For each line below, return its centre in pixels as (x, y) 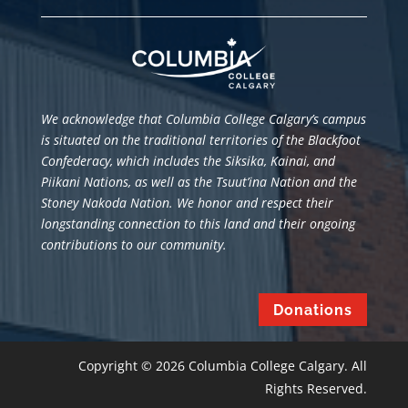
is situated (70, 139)
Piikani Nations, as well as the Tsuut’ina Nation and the (199, 181)
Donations (313, 310)
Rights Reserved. (316, 389)
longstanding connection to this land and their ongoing (198, 223)
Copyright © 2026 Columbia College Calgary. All (223, 366)
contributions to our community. (133, 244)
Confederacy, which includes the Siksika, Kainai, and (188, 160)
